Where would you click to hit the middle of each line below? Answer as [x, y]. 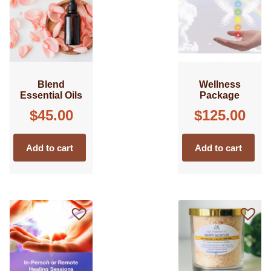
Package [220, 96]
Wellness [220, 85]
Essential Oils [51, 96]
